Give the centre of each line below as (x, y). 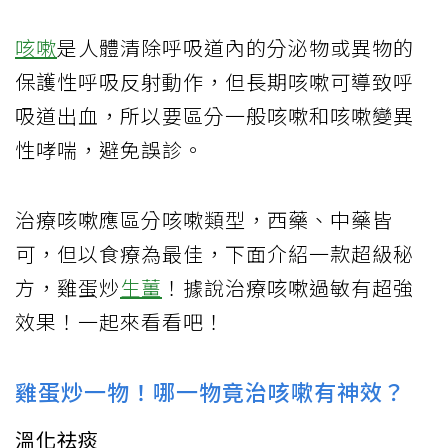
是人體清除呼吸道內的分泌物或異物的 (235, 47)
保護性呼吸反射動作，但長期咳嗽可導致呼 (214, 81)
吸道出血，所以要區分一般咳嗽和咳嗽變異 (214, 115)
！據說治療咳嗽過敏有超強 (288, 287)
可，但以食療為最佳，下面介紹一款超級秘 (214, 253)
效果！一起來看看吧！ (120, 321)
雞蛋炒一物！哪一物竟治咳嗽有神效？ (210, 390)
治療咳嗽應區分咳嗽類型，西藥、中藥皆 (204, 219)
